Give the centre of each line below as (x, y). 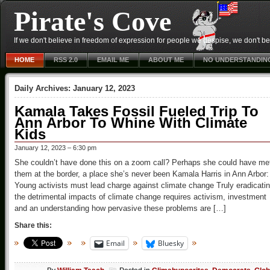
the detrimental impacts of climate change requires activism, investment (140, 197)
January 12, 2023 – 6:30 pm (55, 148)
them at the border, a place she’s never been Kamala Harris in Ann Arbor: (142, 174)
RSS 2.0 (66, 60)
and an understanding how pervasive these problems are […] (120, 208)
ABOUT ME (166, 60)
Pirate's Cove (93, 21)
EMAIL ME (113, 60)
